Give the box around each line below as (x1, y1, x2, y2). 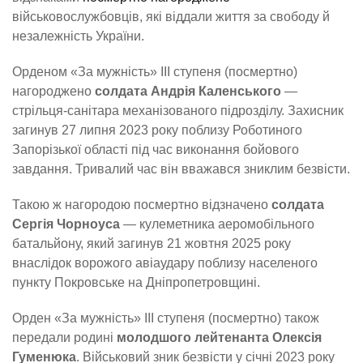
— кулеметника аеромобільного (120, 216, 314, 231)
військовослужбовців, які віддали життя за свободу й (12, 9, 330, 23)
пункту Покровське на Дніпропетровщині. (12, 275, 260, 289)
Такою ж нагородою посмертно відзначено (12, 197, 271, 211)
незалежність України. (12, 28, 144, 43)
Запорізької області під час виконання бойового (12, 142, 299, 156)
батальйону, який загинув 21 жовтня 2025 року (12, 236, 291, 250)
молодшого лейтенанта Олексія (117, 330, 322, 344)
